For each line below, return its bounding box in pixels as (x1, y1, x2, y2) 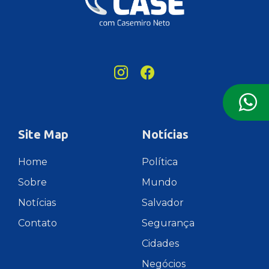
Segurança (142, 217, 195, 229)
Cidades (142, 238, 179, 250)
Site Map (18, 127, 68, 142)
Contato (18, 217, 57, 229)
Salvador (142, 197, 184, 209)
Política (142, 156, 178, 168)
